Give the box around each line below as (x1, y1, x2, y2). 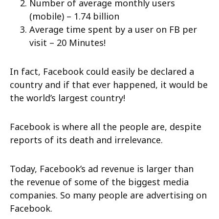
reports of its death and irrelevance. (10, 134, 163, 146)
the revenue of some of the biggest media (10, 176, 189, 188)
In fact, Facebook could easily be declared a (10, 66, 194, 77)
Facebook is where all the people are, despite (10, 121, 201, 132)
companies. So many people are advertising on (10, 189, 207, 201)
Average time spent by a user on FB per (29, 23, 197, 35)
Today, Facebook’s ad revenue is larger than (10, 163, 194, 175)
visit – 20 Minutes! (29, 37, 106, 48)
